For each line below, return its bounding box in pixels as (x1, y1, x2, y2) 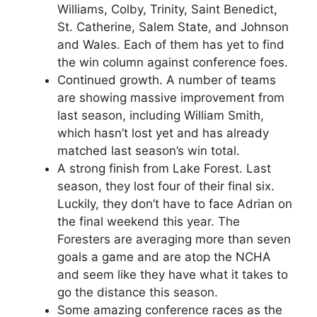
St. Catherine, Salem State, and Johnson (57, 19, 289, 34)
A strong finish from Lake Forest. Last (57, 161, 271, 175)
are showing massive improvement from (57, 90, 284, 105)
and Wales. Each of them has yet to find (57, 37, 284, 52)
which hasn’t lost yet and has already (57, 125, 269, 140)
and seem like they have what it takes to (57, 267, 288, 282)
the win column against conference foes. (57, 54, 288, 69)
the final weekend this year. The (57, 214, 240, 229)
